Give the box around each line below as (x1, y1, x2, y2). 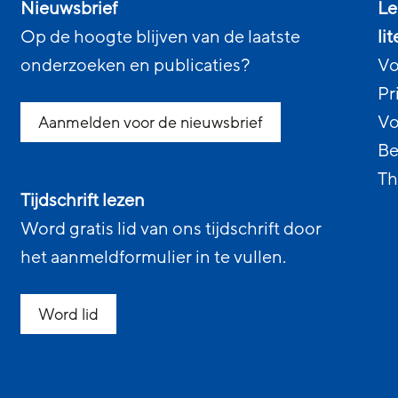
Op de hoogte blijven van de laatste (20, 26, 301, 49)
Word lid (38, 304, 99, 325)
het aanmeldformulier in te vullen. (20, 246, 287, 269)
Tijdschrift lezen (20, 189, 146, 212)
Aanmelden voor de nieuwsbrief (38, 112, 264, 133)
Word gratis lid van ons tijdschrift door (20, 218, 322, 241)
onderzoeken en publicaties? (20, 54, 251, 77)
